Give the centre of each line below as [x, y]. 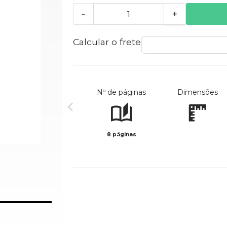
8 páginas [121, 135]
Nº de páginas [122, 92]
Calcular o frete [107, 42]
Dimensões [197, 92]
